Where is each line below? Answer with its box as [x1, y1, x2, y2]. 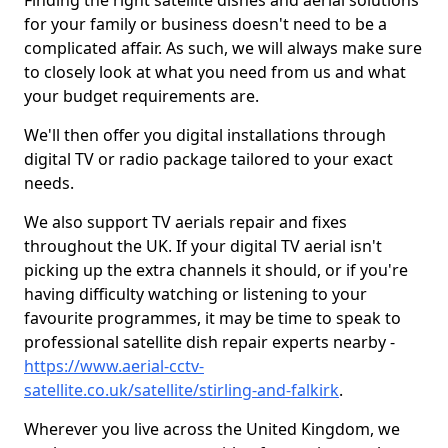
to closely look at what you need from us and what [24, 61, 406, 83]
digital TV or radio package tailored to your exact [24, 148, 393, 170]
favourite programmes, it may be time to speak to [24, 307, 401, 329]
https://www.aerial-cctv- [24, 355, 204, 377]
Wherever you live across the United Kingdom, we [24, 418, 400, 440]
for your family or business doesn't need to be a [24, 13, 387, 35]
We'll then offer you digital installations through [24, 124, 386, 146]
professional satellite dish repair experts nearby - [24, 331, 395, 353]
